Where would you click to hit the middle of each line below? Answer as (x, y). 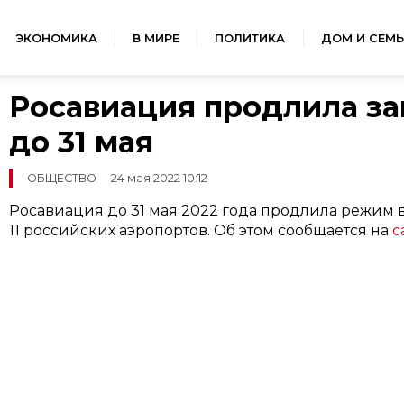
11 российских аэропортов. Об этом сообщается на (200, 231)
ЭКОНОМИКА (56, 38)
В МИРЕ (156, 38)
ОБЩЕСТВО (61, 179)
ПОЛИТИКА (250, 38)
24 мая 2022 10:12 (159, 179)
